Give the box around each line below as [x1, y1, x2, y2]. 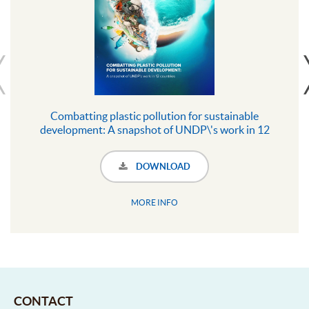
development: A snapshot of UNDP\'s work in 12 [39, 123, 270, 136]
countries [132, 137, 177, 150]
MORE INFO [131, 197, 178, 207]
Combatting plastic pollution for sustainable [50, 109, 259, 122]
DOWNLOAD [134, 161, 190, 172]
